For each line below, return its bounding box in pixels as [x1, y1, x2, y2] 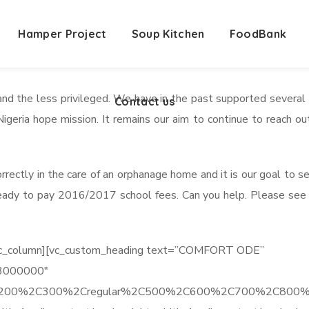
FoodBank [229, 27, 287, 41]
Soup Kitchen [131, 27, 205, 41]
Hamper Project [18, 27, 107, 41]
